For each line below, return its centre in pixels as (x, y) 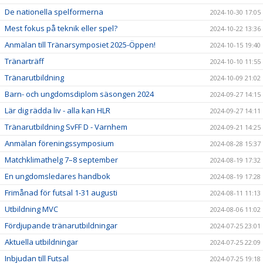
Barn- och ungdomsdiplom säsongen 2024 (79, 94)
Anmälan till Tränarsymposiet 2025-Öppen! (80, 44)
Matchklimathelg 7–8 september (61, 159)
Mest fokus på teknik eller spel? (61, 28)
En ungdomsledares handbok (58, 176)
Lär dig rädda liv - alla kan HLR (58, 110)
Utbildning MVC (31, 209)
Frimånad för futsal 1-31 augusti (61, 192)
